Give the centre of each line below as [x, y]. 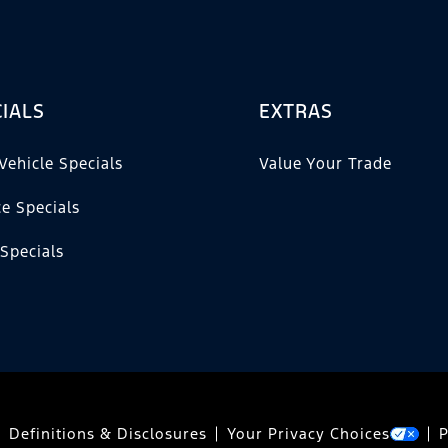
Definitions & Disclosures [107, 434]
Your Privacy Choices [308, 434]
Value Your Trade [325, 164]
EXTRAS [295, 111]
